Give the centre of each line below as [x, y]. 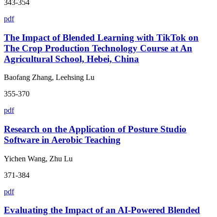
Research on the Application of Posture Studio [95, 129]
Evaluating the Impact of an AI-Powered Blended [102, 210]
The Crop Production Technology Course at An [98, 48]
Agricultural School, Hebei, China [71, 59]
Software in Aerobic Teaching [62, 139]
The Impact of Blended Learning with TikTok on [101, 37]
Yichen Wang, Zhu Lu [38, 158]
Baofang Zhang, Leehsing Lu [49, 77]
